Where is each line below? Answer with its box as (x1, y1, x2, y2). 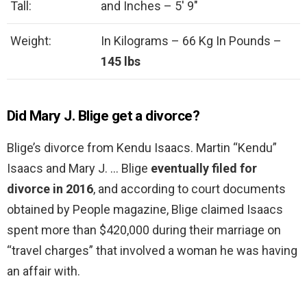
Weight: (10, 34, 51, 49)
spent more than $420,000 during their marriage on (7, 223, 281, 238)
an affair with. (7, 264, 80, 279)
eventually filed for (151, 161, 257, 176)
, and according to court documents (93, 182, 286, 197)
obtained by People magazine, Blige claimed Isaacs (7, 202, 283, 217)
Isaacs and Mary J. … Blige (7, 161, 151, 176)
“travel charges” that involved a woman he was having (7, 243, 297, 258)
